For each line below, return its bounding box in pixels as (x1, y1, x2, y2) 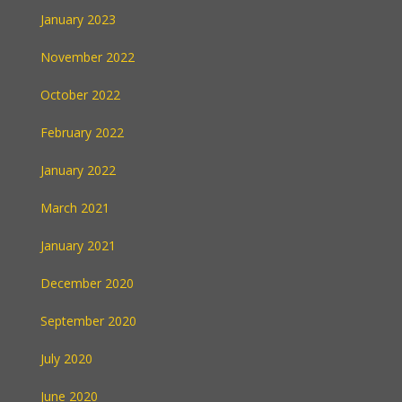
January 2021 (40, 237, 116, 254)
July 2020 (40, 350, 92, 367)
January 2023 (40, 11, 116, 28)
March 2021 (40, 199, 109, 216)
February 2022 (40, 124, 124, 141)
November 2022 (40, 48, 135, 66)
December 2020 (40, 275, 134, 292)
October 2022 (40, 86, 120, 103)
